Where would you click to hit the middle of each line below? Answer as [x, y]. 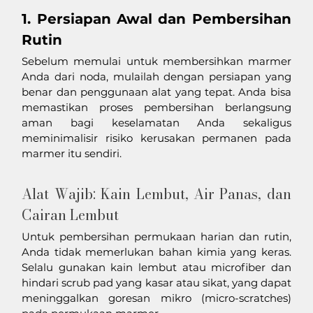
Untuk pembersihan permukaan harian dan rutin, [156, 237]
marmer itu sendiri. [73, 154]
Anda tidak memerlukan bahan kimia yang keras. [156, 252]
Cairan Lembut [71, 215]
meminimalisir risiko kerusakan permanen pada [156, 138]
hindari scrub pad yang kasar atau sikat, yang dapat [156, 283]
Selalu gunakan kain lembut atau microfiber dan [156, 268]
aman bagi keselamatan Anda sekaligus [156, 123]
